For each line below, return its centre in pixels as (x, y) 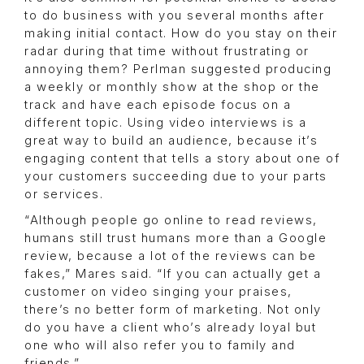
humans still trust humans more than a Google (175, 238)
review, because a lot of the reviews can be (171, 256)
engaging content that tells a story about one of (182, 159)
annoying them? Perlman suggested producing (178, 69)
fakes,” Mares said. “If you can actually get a (173, 274)
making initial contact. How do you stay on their (181, 34)
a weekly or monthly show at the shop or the (172, 87)
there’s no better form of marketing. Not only (173, 310)
